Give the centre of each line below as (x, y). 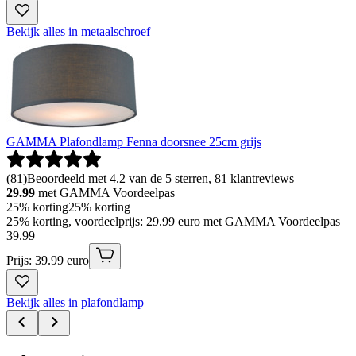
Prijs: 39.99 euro (48, 260)
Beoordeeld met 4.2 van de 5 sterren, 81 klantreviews (161, 178)
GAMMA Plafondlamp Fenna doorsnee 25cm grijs (134, 141)
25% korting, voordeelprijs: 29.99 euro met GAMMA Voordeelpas (173, 221)
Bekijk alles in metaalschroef (78, 31)
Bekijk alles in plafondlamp (75, 302)
